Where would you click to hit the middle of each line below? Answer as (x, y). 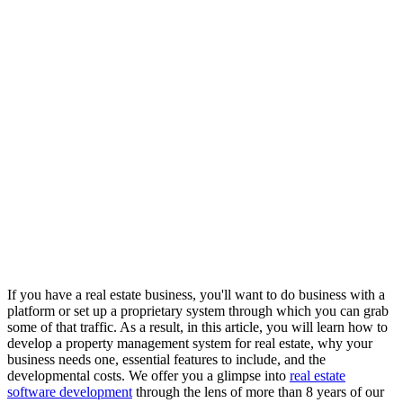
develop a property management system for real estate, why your (190, 344)
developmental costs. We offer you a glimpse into (148, 376)
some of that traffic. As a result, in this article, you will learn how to (197, 327)
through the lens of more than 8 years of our (258, 392)
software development (70, 392)
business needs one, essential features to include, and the (166, 360)
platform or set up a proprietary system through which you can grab (198, 311)
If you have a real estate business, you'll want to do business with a (196, 295)
